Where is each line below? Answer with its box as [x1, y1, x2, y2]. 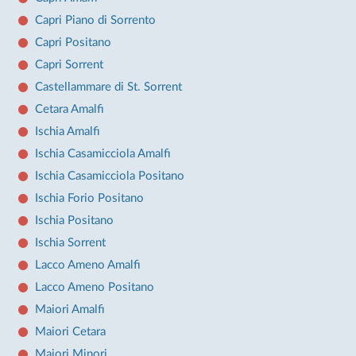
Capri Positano [34, 36, 111, 48]
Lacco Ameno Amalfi [34, 258, 141, 271]
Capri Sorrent [34, 58, 103, 71]
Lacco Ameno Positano [34, 281, 154, 293]
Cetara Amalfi [34, 103, 104, 115]
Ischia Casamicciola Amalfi [34, 147, 171, 160]
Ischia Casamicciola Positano [34, 169, 184, 182]
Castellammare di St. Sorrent [34, 80, 182, 93]
